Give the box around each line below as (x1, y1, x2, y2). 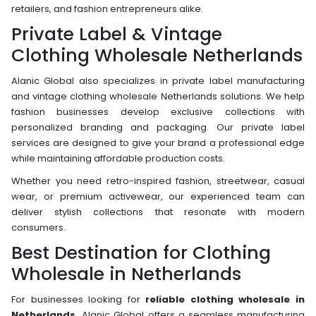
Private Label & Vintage (11, 21, 222, 47)
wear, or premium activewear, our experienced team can (11, 189, 305, 203)
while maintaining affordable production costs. (11, 151, 225, 165)
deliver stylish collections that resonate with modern (11, 205, 305, 219)
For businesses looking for (11, 292, 146, 306)
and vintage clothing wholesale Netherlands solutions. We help (11, 89, 305, 103)
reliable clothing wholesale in (145, 292, 305, 306)
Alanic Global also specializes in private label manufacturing (11, 73, 305, 87)
